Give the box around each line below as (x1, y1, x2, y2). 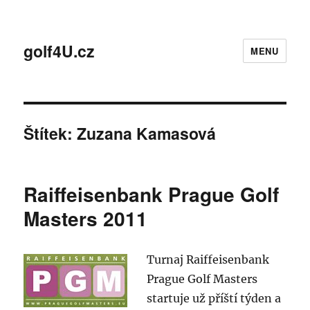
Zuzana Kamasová (77, 122, 217, 145)
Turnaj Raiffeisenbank (147, 253, 270, 266)
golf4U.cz (24, 39, 95, 62)
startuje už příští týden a (147, 291, 282, 305)
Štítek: (24, 122, 77, 145)
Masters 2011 (24, 204, 148, 232)
